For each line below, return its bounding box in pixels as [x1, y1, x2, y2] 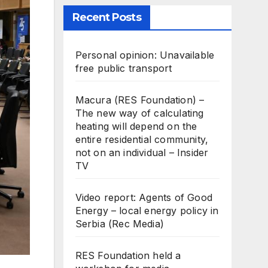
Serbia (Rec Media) [75, 217, 165, 230]
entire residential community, [75, 133, 209, 145]
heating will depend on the [75, 120, 197, 132]
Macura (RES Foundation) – [75, 93, 205, 106]
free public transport [75, 62, 172, 74]
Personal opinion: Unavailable [75, 48, 215, 61]
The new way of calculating [75, 106, 204, 119]
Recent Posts [72, 10, 141, 24]
